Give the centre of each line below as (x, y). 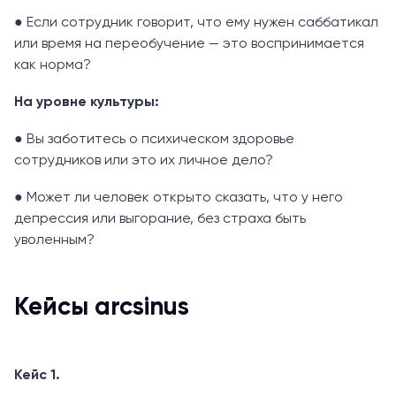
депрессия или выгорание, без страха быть (160, 219)
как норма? (53, 65)
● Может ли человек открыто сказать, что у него (179, 198)
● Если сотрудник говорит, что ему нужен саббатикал (196, 23)
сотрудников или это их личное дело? (144, 160)
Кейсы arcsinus (102, 307)
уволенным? (54, 240)
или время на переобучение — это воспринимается (189, 44)
